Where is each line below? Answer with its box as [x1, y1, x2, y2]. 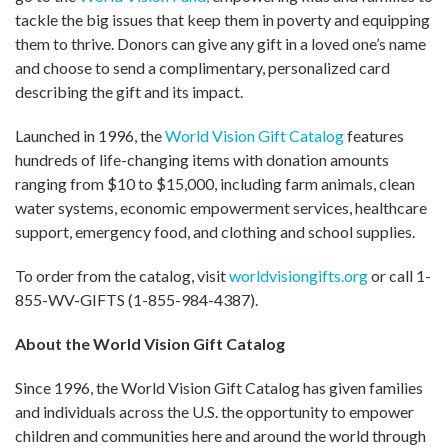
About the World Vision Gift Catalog [15, 333, 285, 353]
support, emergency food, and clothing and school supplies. [15, 221, 415, 241]
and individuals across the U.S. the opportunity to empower [15, 401, 414, 421]
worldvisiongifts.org [229, 265, 368, 285]
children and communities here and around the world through [15, 425, 426, 445]
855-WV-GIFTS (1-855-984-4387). [15, 289, 258, 309]
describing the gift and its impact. [15, 81, 243, 101]
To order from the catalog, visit [15, 265, 229, 285]
